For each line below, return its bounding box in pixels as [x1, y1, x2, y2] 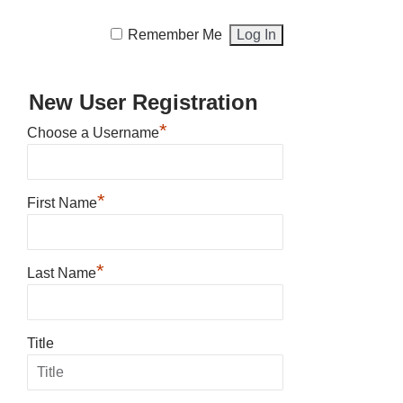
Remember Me [128, 26, 223, 42]
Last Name [27, 264, 96, 281]
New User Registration [29, 89, 258, 114]
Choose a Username [27, 124, 159, 140]
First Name [27, 194, 97, 210]
